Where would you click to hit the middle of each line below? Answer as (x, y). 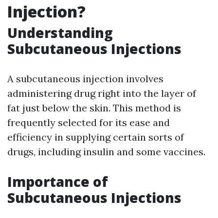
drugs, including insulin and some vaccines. (106, 152)
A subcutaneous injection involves (85, 79)
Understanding (60, 33)
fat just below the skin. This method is (94, 108)
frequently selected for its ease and (89, 122)
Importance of (58, 182)
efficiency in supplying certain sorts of (96, 137)
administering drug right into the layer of (102, 93)
